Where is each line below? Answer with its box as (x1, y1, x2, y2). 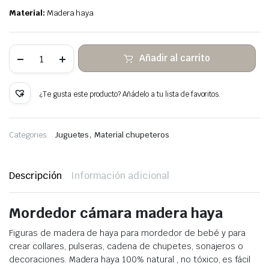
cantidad (28, 106, 61, 116)
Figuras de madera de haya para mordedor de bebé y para (9, 228, 246, 239)
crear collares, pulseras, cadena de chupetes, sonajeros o (9, 241, 244, 252)
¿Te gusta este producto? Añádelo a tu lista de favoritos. (40, 89, 221, 99)
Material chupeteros (94, 130, 169, 141)
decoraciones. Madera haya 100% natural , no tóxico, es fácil (9, 254, 251, 265)
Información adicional (70, 169, 170, 183)
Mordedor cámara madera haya (9, 204, 223, 223)
